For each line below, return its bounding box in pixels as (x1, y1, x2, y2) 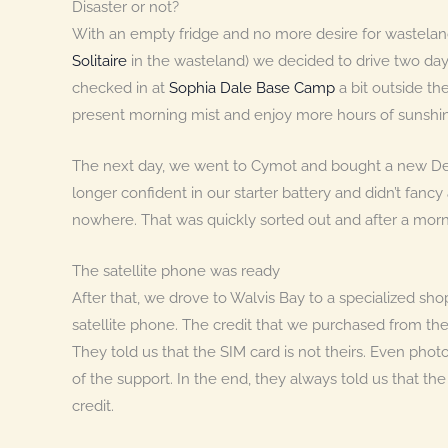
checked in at (72, 78, 169, 97)
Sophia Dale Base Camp (169, 78, 335, 97)
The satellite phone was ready (72, 261, 280, 280)
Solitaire (72, 51, 131, 70)
